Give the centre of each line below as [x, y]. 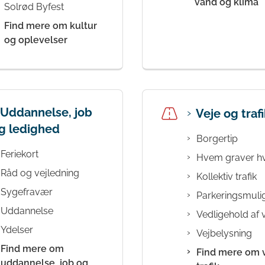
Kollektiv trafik [227, 177]
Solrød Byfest [34, 7]
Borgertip [217, 139]
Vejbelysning [224, 234]
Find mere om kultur [51, 26]
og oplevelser [36, 40]
